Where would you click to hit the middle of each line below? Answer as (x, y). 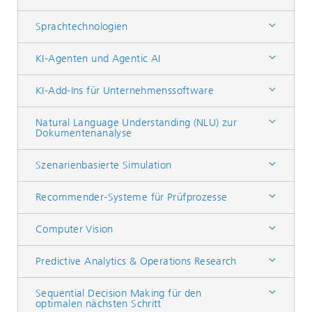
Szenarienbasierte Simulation (104, 165)
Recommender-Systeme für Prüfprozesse (132, 197)
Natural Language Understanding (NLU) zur (136, 123)
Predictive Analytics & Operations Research (136, 261)
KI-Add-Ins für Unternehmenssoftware (125, 91)
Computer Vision (75, 229)
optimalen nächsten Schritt (99, 304)
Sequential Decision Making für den (119, 293)
